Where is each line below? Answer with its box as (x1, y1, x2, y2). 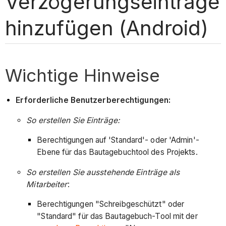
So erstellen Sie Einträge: (26, 115, 120, 125)
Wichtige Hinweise (5, 64, 160, 86)
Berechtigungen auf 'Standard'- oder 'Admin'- (37, 135, 199, 145)
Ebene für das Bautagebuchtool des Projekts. (37, 147, 198, 157)
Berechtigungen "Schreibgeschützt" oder (37, 199, 185, 209)
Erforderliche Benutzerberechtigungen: (16, 95, 171, 105)
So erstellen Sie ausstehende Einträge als (26, 167, 180, 177)
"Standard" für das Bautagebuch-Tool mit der (37, 211, 198, 221)
